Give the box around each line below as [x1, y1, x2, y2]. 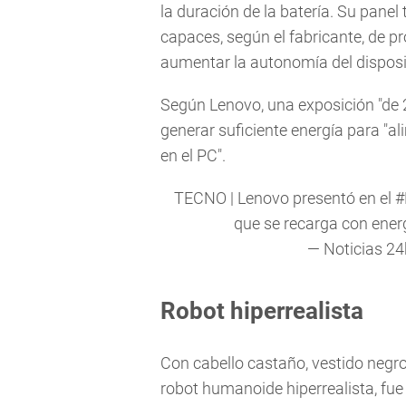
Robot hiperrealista [160, 297, 363, 325]
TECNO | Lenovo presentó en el [174, 188, 395, 208]
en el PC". [160, 146, 226, 166]
